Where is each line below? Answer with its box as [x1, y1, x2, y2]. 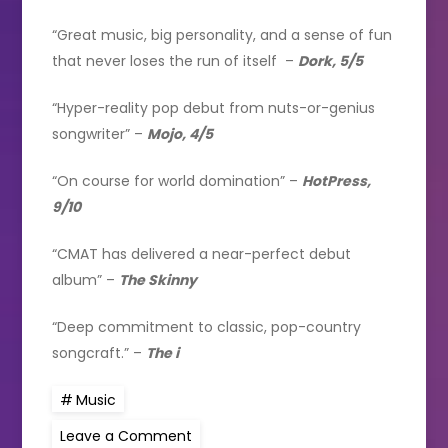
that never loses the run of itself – [52, 50, 299, 71]
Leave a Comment [60, 425, 193, 446]
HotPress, [302, 170, 372, 191]
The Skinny [119, 269, 198, 290]
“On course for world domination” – [52, 170, 303, 191]
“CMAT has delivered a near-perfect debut [52, 243, 352, 264]
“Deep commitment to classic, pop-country [52, 316, 362, 337]
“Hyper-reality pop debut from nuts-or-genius [52, 97, 376, 118]
